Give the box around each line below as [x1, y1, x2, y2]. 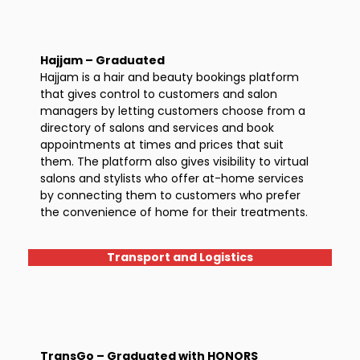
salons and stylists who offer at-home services [40, 170, 304, 186]
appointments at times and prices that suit [40, 137, 284, 153]
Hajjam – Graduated [40, 52, 165, 68]
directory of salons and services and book [40, 120, 274, 136]
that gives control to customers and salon [40, 86, 277, 102]
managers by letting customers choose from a [40, 103, 305, 119]
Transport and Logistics [107, 249, 253, 265]
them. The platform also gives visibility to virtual [40, 153, 309, 170]
